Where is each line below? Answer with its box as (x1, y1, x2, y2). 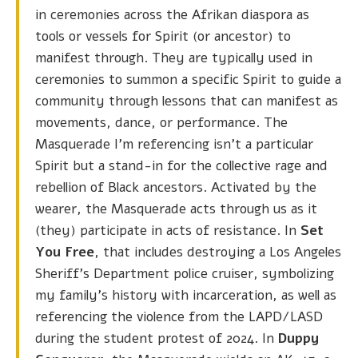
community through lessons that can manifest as (35, 92, 338, 111)
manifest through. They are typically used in (35, 49, 312, 68)
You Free (35, 243, 94, 262)
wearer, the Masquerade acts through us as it (35, 200, 317, 219)
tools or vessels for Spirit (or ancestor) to (35, 27, 291, 46)
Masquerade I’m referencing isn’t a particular (35, 135, 313, 154)
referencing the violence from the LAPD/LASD (35, 308, 323, 327)
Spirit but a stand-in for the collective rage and (35, 157, 328, 176)
